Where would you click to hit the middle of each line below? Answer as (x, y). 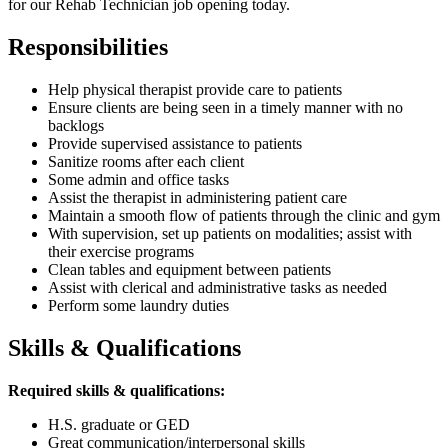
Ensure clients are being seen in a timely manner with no (225, 107)
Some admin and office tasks (138, 179)
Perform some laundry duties (138, 305)
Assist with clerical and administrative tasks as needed (217, 287)
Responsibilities (88, 46)
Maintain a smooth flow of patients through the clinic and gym (244, 215)
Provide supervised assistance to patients (175, 143)
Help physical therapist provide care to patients (195, 89)
